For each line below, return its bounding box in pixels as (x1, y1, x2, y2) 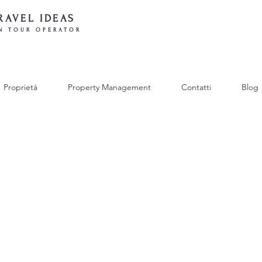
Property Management (68, 82, 151, 92)
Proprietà (3, 82, 37, 92)
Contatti (181, 82, 211, 92)
